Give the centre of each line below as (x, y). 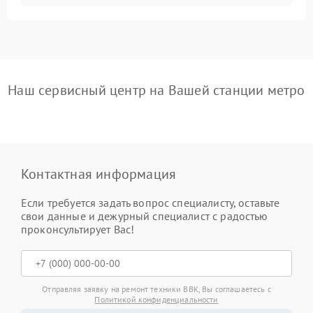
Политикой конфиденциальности (156, 300)
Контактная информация (99, 174)
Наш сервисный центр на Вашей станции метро (156, 90)
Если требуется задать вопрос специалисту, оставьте (151, 203)
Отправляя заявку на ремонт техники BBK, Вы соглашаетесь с (156, 289)
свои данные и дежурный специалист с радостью (145, 216)
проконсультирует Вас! (78, 230)
